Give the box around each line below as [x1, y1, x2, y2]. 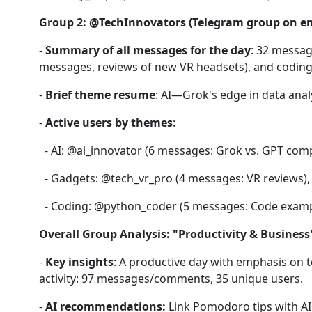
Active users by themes [45, 115, 173, 130]
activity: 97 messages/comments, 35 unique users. [39, 271, 303, 286]
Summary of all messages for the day [45, 42, 251, 58]
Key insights [45, 254, 114, 270]
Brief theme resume [45, 87, 155, 102]
